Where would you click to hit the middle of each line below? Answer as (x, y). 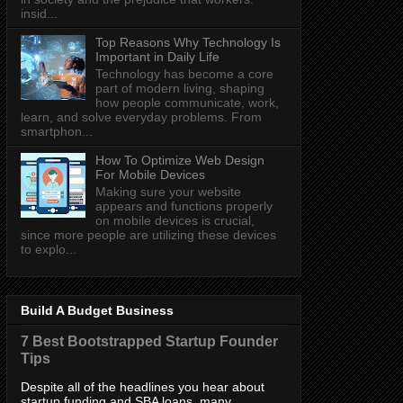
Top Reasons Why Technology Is (188, 43)
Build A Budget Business (97, 311)
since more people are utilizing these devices (148, 234)
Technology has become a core (184, 74)
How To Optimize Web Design (179, 161)
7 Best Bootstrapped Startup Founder (149, 341)
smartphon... (57, 132)
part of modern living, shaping (179, 89)
